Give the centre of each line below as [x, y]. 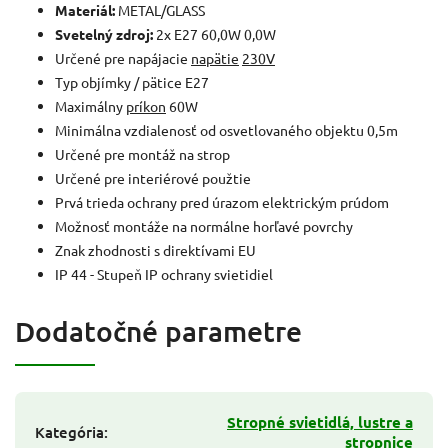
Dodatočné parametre [158, 330]
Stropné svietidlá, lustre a [320, 421]
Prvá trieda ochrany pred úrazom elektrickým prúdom [222, 201]
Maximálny [90, 105]
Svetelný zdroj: [104, 33]
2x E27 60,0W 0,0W [214, 33]
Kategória [69, 431]
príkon [146, 105]
